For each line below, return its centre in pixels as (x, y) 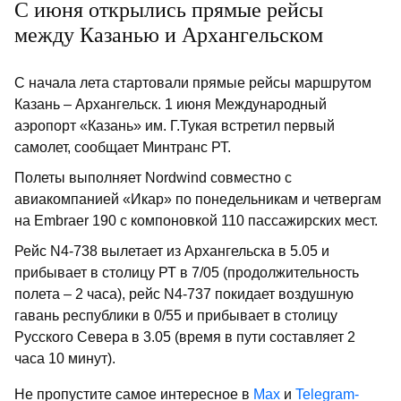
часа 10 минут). (67, 358)
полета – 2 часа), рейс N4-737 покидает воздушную (184, 294)
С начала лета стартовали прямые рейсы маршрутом (193, 82)
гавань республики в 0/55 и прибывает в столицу (176, 315)
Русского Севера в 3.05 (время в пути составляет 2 (185, 337)
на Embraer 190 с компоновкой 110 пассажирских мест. (198, 220)
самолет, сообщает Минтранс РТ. (124, 147)
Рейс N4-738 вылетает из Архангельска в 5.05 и (172, 251)
